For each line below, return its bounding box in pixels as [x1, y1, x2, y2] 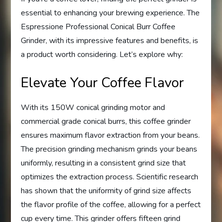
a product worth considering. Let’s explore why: [21, 49, 183, 60]
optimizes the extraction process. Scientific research [21, 171, 199, 183]
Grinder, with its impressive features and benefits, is [21, 35, 199, 47]
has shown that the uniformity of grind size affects [21, 185, 192, 197]
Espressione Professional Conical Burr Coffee [21, 21, 176, 33]
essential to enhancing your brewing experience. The [21, 7, 200, 19]
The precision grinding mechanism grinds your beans [21, 144, 198, 155]
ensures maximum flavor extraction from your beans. [21, 130, 200, 141]
